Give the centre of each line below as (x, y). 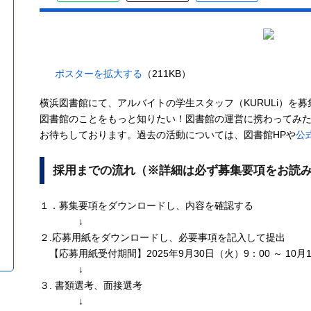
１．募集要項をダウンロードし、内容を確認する (146, 206)
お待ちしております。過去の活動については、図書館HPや (168, 135)
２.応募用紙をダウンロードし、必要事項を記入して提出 (162, 238)
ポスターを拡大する (98, 74)
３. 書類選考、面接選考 (91, 286)
